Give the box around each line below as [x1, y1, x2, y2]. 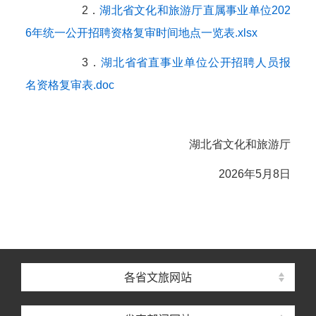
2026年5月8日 [219, 168, 291, 180]
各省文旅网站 [124, 270, 192, 284]
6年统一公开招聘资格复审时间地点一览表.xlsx [25, 27, 257, 39]
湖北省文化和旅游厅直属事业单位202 [99, 4, 291, 16]
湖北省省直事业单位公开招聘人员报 [100, 56, 291, 68]
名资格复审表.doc [25, 79, 114, 91]
